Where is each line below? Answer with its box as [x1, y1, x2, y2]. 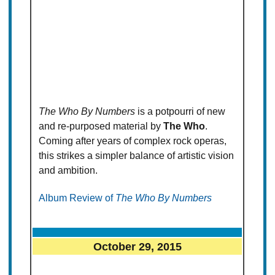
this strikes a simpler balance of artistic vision [39, 150, 234, 161]
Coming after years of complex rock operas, [39, 136, 227, 147]
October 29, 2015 [93, 240, 182, 254]
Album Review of [39, 193, 116, 204]
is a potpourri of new [135, 106, 226, 117]
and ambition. [39, 165, 98, 176]
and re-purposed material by [39, 121, 164, 132]
